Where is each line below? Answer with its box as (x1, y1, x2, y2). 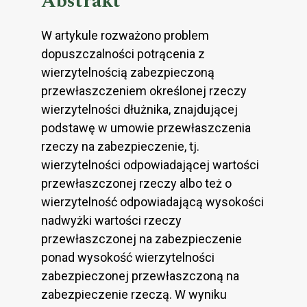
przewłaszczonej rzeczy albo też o (41, 175, 232, 191)
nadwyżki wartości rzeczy (41, 212, 182, 228)
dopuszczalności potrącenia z (41, 46, 205, 61)
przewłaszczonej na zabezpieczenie (41, 231, 242, 246)
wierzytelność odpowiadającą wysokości (41, 194, 264, 209)
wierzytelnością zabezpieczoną (41, 64, 214, 79)
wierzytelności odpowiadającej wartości (41, 157, 259, 172)
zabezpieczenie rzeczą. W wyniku (41, 286, 227, 302)
